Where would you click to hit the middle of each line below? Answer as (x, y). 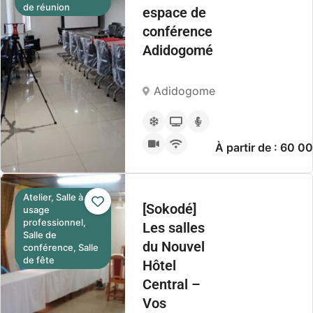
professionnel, (54, 222)
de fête (39, 260)
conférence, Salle (61, 247)
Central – (172, 284)
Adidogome (185, 91)
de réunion (46, 7)
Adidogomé (178, 50)
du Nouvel (174, 247)
